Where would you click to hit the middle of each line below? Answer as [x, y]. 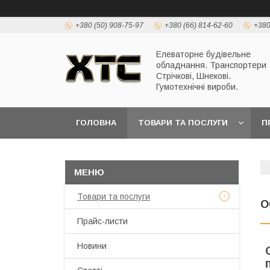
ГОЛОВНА [96, 123]
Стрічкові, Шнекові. [193, 76]
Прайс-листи [102, 221]
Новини [92, 246]
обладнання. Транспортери [211, 65]
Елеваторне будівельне [203, 54]
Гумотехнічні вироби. [197, 86]
